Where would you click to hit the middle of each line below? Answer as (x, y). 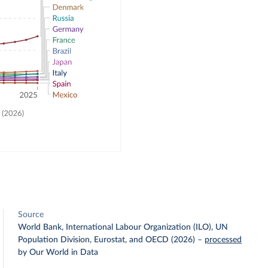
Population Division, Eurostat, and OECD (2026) (107, 240)
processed (223, 240)
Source (31, 215)
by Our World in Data (58, 252)
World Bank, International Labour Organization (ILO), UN (123, 227)
